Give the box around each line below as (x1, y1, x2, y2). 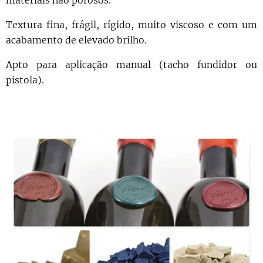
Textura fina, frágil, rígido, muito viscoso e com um (6, 19, 257, 31)
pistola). (6, 74, 46, 86)
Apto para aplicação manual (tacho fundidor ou (6, 59, 257, 71)
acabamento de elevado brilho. (6, 34, 149, 46)
